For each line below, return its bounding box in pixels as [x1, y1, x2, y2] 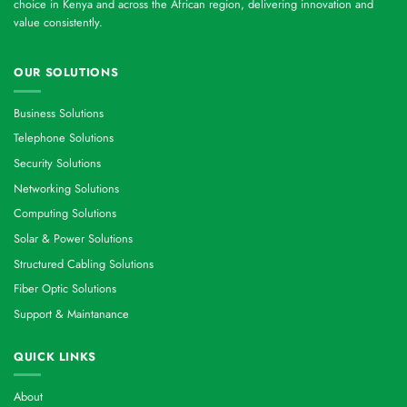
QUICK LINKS [14, 347, 97, 365]
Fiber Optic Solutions [14, 280, 116, 298]
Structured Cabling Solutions [14, 254, 154, 273]
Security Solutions [14, 154, 101, 173]
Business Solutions [14, 104, 104, 122]
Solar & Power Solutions [14, 230, 133, 248]
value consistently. [14, 13, 103, 31]
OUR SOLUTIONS [14, 64, 119, 82]
